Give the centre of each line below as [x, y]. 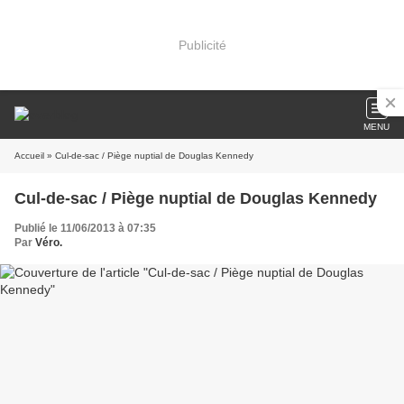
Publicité [202, 45]
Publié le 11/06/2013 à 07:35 [85, 228]
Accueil [29, 156]
